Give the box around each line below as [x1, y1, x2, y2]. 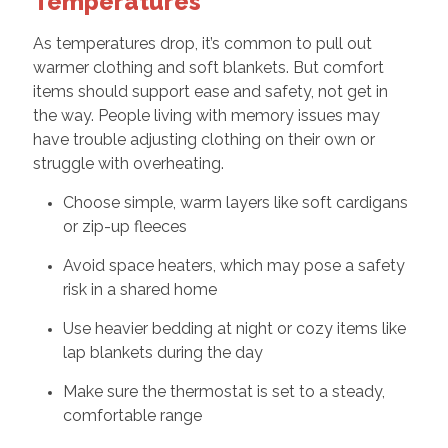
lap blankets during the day [62, 342, 263, 362]
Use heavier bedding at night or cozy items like [62, 318, 406, 338]
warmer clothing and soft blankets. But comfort [32, 57, 384, 77]
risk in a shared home [62, 279, 217, 299]
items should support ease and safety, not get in [32, 81, 388, 101]
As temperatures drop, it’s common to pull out [32, 33, 372, 53]
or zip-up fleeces [62, 216, 187, 236]
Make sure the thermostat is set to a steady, [62, 381, 385, 401]
